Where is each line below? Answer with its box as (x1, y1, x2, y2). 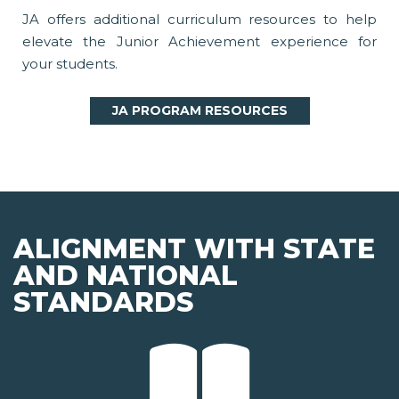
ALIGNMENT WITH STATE (13, 232, 375, 266)
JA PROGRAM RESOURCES (111, 102, 288, 119)
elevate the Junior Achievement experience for (22, 33, 377, 51)
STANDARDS (13, 286, 193, 320)
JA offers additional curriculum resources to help (22, 11, 377, 28)
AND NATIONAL (13, 259, 238, 293)
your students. (22, 55, 118, 73)
